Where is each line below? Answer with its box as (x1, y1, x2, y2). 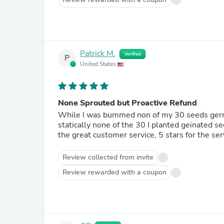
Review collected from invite (62, 152, 153, 162)
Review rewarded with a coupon (62, 167, 166, 177)
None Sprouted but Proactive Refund (58, 97, 197, 108)
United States (80, 60, 117, 68)
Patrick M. (80, 48, 115, 59)
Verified (124, 50, 141, 57)
